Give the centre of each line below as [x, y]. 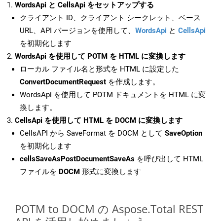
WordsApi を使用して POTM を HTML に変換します [100, 56]
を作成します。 [133, 82]
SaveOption [184, 133]
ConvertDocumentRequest [63, 82]
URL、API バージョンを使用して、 [77, 31]
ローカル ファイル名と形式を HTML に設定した [99, 69]
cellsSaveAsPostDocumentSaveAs [77, 159]
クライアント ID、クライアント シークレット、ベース [110, 18]
